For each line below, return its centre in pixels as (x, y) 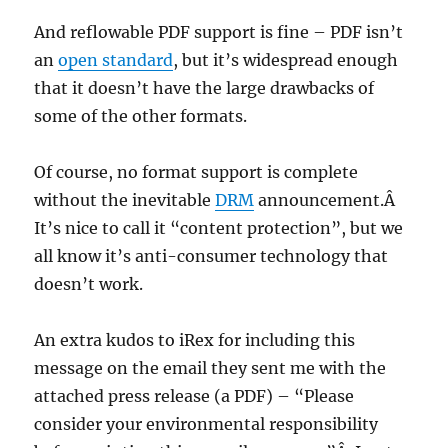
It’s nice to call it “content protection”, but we (219, 228)
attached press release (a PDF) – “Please (194, 396)
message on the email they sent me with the (210, 368)
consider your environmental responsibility (206, 424)
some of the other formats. (141, 116)
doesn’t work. (89, 284)
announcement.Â (327, 200)
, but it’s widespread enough (286, 60)
